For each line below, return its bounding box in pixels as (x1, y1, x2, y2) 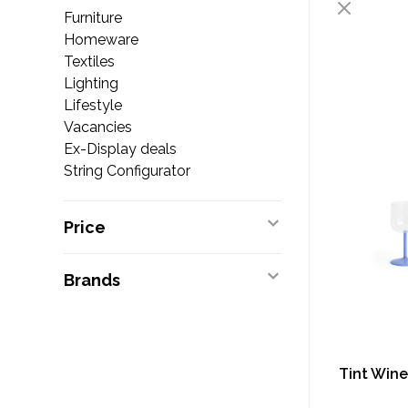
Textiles (64, 53, 115, 70)
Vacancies (64, 118, 132, 136)
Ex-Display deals (64, 140, 177, 158)
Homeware (64, 31, 138, 48)
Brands (64, 270, 120, 290)
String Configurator (64, 162, 190, 179)
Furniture (64, 9, 122, 26)
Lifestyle (64, 97, 122, 114)
